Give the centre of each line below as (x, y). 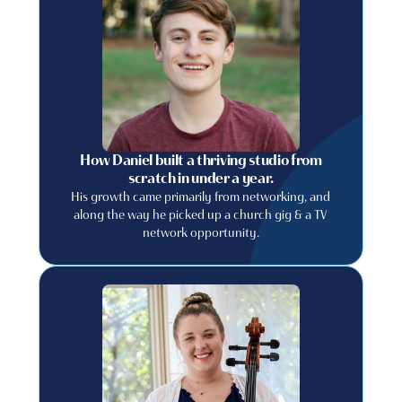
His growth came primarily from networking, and (201, 197)
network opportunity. (201, 232)
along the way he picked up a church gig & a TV (201, 214)
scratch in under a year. (201, 178)
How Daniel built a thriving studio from (201, 160)
